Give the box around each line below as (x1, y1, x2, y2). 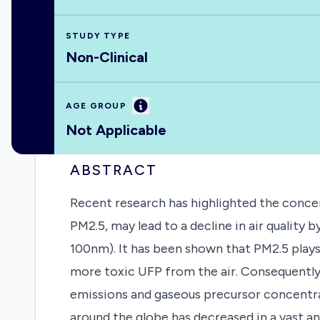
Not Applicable (66, 121, 166, 139)
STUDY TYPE (66, 31, 130, 41)
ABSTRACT (70, 161, 157, 179)
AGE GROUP (66, 101, 126, 111)
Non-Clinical (66, 49, 148, 66)
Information (139, 98, 201, 111)
